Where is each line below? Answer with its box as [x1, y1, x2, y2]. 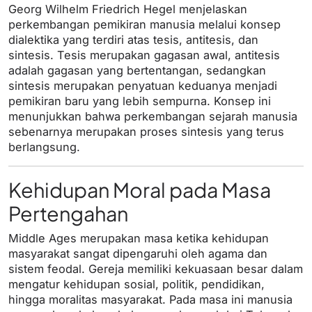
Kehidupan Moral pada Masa [8, 177, 271, 203]
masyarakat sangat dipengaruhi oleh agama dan [8, 247, 267, 261]
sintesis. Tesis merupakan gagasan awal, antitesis [8, 48, 280, 63]
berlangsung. [8, 140, 80, 155]
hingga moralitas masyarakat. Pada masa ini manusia [8, 292, 292, 307]
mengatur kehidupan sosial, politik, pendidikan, [8, 277, 265, 292]
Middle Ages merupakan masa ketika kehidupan [8, 231, 269, 246]
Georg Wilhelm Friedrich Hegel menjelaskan [8, 2, 247, 17]
